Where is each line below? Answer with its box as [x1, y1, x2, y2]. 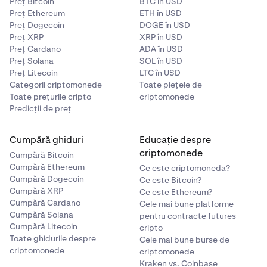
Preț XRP [10, 31, 44, 42]
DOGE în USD [139, 19, 190, 30]
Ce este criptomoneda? [139, 162, 230, 173]
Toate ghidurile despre [10, 232, 96, 244]
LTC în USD [139, 67, 181, 78]
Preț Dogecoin [10, 19, 64, 30]
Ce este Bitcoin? [139, 174, 201, 185]
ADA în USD [139, 43, 183, 54]
